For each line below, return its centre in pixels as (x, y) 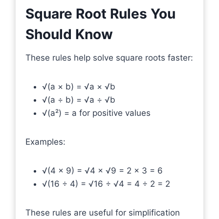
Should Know (69, 34)
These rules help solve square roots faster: (109, 57)
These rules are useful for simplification (103, 212)
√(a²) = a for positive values (96, 113)
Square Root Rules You (100, 13)
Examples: (45, 142)
